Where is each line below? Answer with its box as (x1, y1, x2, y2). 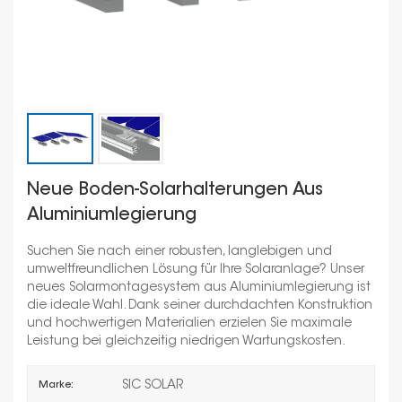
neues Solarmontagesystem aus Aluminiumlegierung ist (27, 281, 371, 294)
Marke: (39, 380, 74, 390)
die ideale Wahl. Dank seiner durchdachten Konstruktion (27, 299, 372, 312)
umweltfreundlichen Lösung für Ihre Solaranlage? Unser (27, 263, 364, 276)
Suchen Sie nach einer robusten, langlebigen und (27, 245, 332, 258)
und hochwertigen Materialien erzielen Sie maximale (27, 317, 352, 330)
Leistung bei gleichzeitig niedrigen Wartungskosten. (27, 335, 345, 348)
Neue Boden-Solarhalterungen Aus (27, 181, 323, 199)
